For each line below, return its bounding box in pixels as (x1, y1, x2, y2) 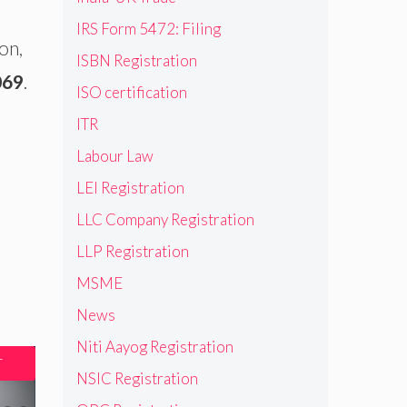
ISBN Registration (75, 50, 197, 70)
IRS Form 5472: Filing (75, 18, 221, 38)
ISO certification (75, 82, 187, 102)
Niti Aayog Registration (75, 336, 233, 356)
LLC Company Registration (75, 209, 254, 229)
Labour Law (75, 145, 154, 165)
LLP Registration (75, 241, 189, 261)
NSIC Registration (75, 368, 198, 388)
